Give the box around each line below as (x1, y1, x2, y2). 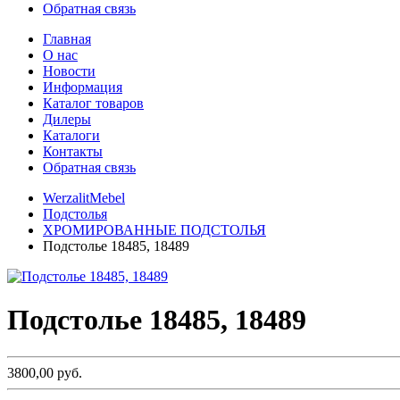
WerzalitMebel (43, 190, 125, 205)
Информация (43, 79, 122, 95)
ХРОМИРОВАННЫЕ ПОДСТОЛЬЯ (43, 222, 266, 237)
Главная (43, 31, 91, 46)
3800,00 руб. (7, 364, 82, 380)
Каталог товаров (43, 96, 144, 111)
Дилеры (43, 112, 91, 127)
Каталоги (43, 128, 100, 143)
